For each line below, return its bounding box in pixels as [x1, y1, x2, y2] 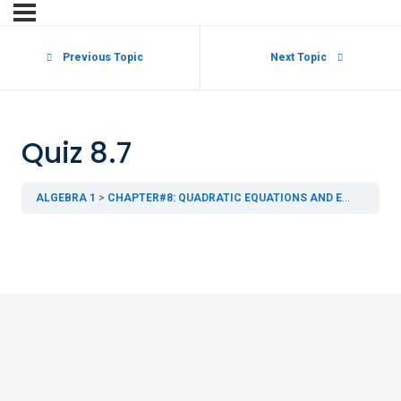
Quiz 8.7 [21, 132, 132, 174]
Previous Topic [62, 51, 143, 64]
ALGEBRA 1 [36, 192, 96, 205]
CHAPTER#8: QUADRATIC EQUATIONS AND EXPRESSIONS [107, 192, 342, 205]
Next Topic [269, 51, 327, 64]
